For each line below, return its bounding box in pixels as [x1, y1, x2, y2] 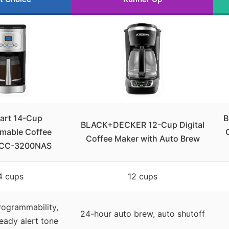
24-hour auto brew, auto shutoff [80, 209, 205, 219]
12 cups [128, 171, 157, 182]
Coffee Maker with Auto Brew [85, 133, 200, 144]
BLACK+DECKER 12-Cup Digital [81, 120, 204, 130]
